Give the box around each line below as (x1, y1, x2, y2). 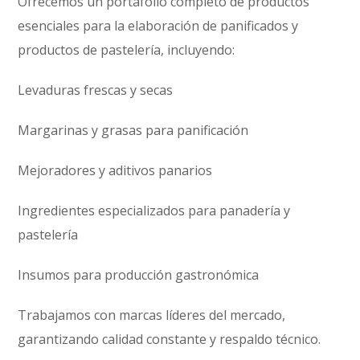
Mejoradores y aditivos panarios (18, 162, 213, 179)
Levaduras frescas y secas (18, 81, 174, 99)
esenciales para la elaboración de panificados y (18, 17, 299, 35)
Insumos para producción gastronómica (18, 266, 260, 284)
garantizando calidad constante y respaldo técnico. (18, 330, 321, 348)
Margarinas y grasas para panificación (18, 121, 249, 139)
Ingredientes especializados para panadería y (18, 202, 291, 219)
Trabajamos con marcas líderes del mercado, (18, 306, 286, 324)
